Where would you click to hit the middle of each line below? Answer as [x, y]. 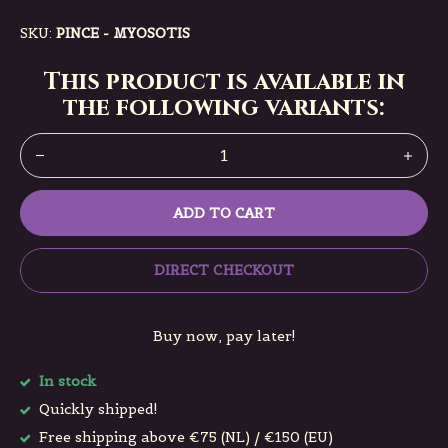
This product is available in [224, 82]
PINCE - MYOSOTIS [123, 33]
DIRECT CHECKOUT [224, 270]
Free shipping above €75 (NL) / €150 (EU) [184, 437]
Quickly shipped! [96, 409]
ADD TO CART [224, 213]
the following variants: [224, 108]
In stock [65, 381]
